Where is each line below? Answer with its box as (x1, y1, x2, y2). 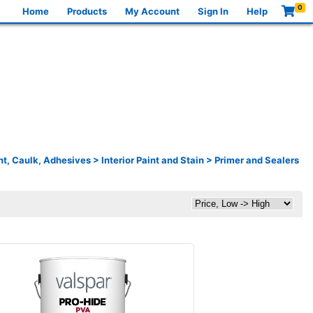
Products (67, 5, 108, 17)
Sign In (198, 5, 229, 17)
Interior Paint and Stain (101, 154, 204, 166)
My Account (125, 5, 180, 17)
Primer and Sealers (214, 154, 299, 166)
